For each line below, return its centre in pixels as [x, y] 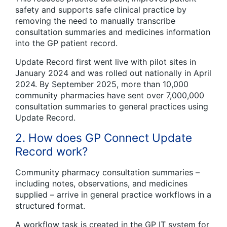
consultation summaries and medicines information [113, 32]
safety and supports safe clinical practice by [101, 10]
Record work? [51, 152]
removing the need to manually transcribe [95, 21]
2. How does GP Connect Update [104, 138]
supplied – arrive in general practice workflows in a [113, 195]
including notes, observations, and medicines [101, 184]
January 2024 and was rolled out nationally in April [113, 73]
